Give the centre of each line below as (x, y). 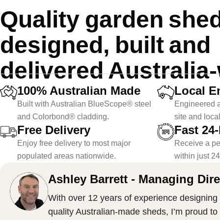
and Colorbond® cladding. (63, 117)
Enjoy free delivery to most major (74, 143)
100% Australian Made (79, 91)
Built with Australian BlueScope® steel (84, 104)
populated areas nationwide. (67, 156)
